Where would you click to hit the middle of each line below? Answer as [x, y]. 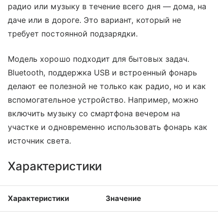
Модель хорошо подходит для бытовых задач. [99, 59]
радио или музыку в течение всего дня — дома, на [107, 6]
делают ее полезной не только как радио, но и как [107, 86]
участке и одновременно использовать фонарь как [108, 127]
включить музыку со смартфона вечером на [94, 113]
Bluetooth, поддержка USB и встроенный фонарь [103, 73]
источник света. [39, 141]
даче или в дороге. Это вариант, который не [95, 20]
